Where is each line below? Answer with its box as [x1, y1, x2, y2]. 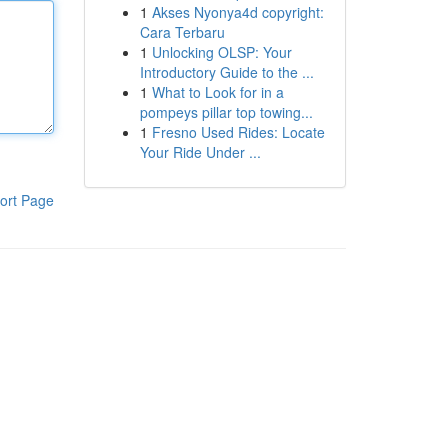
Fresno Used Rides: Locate [151, 122, 325, 142]
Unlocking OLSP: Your [151, 42, 292, 62]
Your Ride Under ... [139, 142, 261, 162]
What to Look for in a [151, 82, 284, 102]
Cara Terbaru [139, 22, 225, 42]
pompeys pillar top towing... [139, 102, 313, 122]
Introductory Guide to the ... [139, 62, 314, 82]
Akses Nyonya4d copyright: [151, 2, 324, 22]
